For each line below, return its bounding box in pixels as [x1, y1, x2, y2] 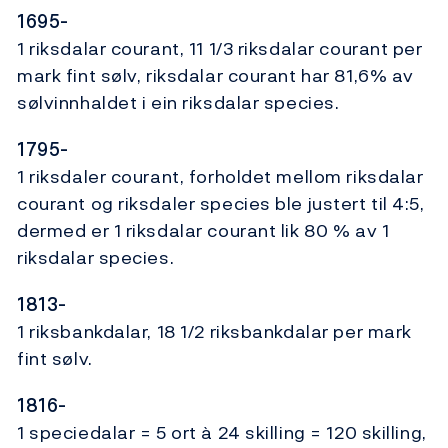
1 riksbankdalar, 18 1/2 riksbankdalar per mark [17, 318, 412, 346]
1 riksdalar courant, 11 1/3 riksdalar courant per [17, 35, 423, 63]
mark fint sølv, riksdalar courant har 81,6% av [17, 62, 414, 90]
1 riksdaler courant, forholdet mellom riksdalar [17, 163, 424, 191]
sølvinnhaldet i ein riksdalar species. [17, 89, 340, 117]
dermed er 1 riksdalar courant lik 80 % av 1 [17, 217, 390, 245]
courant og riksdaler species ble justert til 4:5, [17, 190, 425, 218]
